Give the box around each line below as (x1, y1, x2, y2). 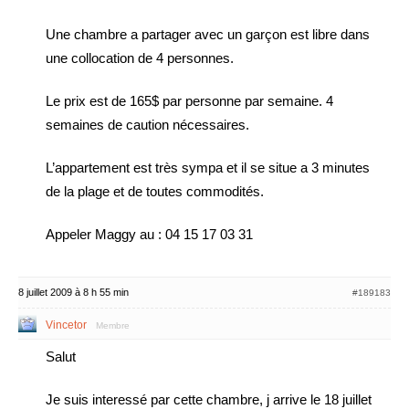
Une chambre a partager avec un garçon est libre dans (46, 26, 370, 42)
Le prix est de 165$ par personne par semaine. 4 (46, 93, 333, 109)
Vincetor (46, 319, 87, 331)
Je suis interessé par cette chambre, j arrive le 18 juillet (46, 392, 372, 407)
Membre (96, 320, 130, 330)
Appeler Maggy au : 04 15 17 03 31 (46, 226, 253, 242)
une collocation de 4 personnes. (46, 50, 234, 66)
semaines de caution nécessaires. (46, 117, 249, 132)
